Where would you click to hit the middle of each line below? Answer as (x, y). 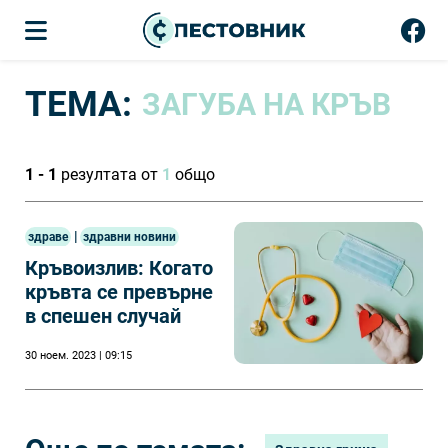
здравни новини (129, 237)
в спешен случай (103, 316)
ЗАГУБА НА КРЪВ (266, 104)
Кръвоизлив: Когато (119, 268)
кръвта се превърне (119, 292)
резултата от (109, 174)
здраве (48, 237)
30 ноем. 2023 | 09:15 (78, 356)
